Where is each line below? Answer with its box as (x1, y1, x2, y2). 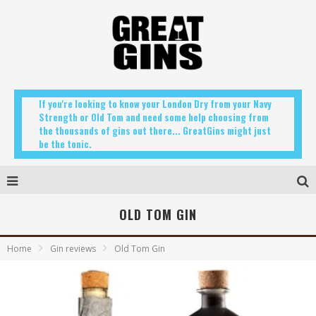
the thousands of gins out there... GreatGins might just (39, 123, 271, 138)
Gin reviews (50, 243, 96, 255)
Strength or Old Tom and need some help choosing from (39, 110, 269, 124)
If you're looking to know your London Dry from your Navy (39, 97, 272, 111)
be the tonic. (39, 137, 92, 151)
